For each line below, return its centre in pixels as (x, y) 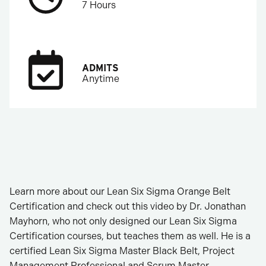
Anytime (101, 79)
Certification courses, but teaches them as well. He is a (130, 236)
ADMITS (100, 68)
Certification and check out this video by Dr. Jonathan (128, 206)
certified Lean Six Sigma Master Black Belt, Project (122, 251)
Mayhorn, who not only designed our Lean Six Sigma (123, 221)
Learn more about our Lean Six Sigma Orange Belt (120, 191)
